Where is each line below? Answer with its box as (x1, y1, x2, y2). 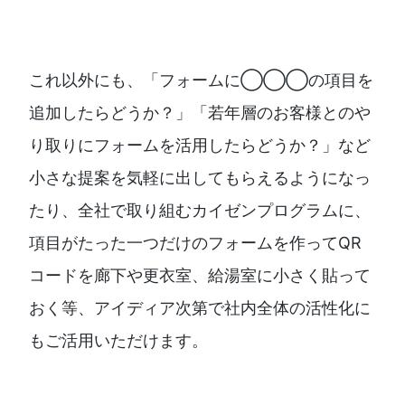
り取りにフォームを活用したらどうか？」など (29, 136, 371, 155)
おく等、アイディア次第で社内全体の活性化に (29, 298, 371, 318)
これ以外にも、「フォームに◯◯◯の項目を (29, 71, 373, 90)
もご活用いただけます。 (29, 331, 208, 351)
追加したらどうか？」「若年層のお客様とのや (29, 103, 371, 123)
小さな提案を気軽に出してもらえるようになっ (29, 168, 371, 188)
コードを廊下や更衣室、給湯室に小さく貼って (29, 266, 371, 286)
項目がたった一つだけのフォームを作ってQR (29, 233, 362, 253)
